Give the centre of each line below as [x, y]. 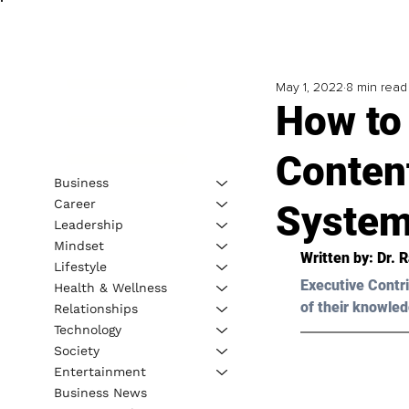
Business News [100, 392]
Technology [87, 329]
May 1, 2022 [309, 88]
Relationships [95, 308]
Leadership [88, 224]
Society [76, 350]
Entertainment [100, 371]
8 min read [376, 88]
